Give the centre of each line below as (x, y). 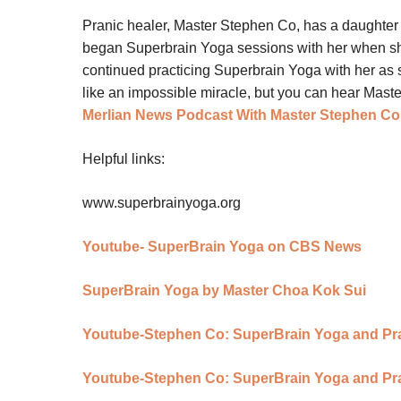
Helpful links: (124, 159)
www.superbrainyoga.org (162, 203)
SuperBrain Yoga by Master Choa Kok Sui (224, 291)
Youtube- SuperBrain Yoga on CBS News (222, 247)
